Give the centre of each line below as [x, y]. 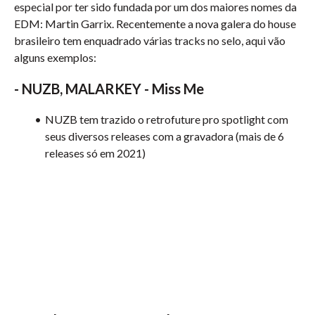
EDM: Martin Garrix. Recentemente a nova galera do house [155, 24]
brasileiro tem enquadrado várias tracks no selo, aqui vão [150, 40]
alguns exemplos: [55, 57]
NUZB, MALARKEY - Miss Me [113, 89]
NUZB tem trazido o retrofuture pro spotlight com [166, 119]
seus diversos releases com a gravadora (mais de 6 [165, 136]
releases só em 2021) [95, 153]
